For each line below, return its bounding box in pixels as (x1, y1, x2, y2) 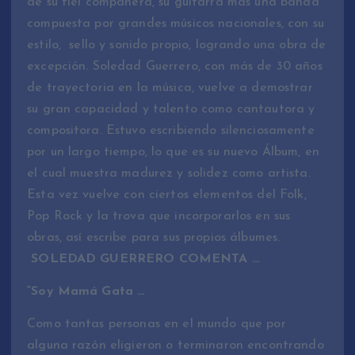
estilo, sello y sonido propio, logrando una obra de (27, 39, 326, 52)
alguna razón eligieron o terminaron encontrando (27, 339, 324, 353)
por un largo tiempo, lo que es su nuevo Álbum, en (27, 146, 319, 159)
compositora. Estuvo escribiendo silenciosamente (27, 124, 315, 138)
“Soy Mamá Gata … (27, 285, 146, 299)
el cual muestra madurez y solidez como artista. (27, 167, 311, 181)
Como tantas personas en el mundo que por (27, 318, 286, 331)
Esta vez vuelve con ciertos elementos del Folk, (27, 189, 307, 202)
